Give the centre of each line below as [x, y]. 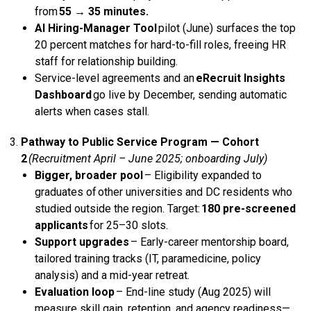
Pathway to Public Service [90, 142]
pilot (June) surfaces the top [226, 28]
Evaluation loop [74, 292]
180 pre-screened [248, 208]
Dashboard [63, 94]
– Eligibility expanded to [202, 175]
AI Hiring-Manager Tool [95, 28]
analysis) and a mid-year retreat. [112, 275]
